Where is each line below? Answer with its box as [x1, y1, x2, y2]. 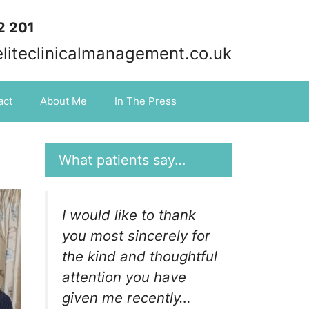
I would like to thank [61, 206, 196, 223]
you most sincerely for [61, 227, 210, 244]
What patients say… [58, 152, 186, 168]
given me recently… [61, 289, 191, 306]
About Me [40, 94, 87, 108]
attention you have [61, 268, 186, 286]
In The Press [114, 94, 177, 108]
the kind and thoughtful [61, 248, 217, 265]
